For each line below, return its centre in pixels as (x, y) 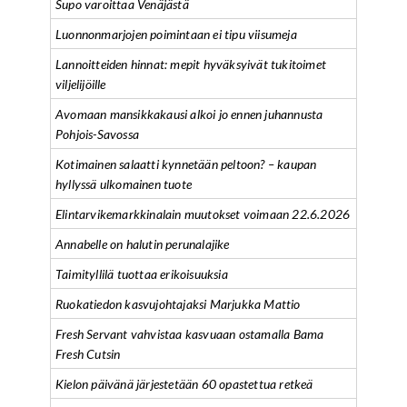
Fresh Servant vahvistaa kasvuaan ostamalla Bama (190, 334)
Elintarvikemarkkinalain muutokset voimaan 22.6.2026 (203, 214)
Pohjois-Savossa (97, 134)
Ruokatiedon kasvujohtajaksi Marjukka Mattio (178, 304)
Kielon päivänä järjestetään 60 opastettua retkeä (184, 384)
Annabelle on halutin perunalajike (143, 244)
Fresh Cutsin (88, 354)
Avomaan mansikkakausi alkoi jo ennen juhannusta (189, 114)
